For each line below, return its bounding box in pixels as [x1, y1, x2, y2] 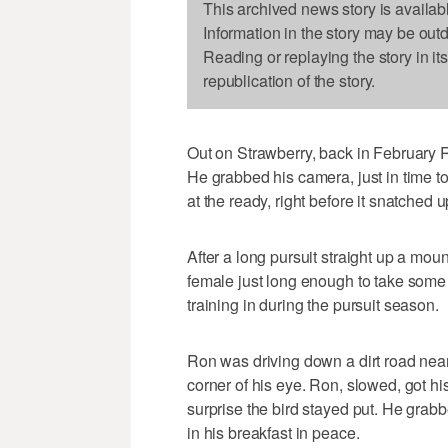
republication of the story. [203, 69, 376, 93]
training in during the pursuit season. [187, 293, 439, 317]
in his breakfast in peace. [187, 421, 360, 445]
